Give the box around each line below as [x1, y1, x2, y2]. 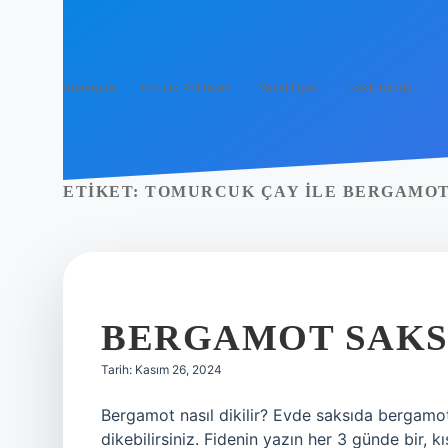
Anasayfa [63, 80, 116, 95]
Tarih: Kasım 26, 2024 [101, 362, 222, 377]
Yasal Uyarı [258, 80, 321, 95]
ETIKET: [63, 183, 145, 200]
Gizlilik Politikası [141, 80, 233, 95]
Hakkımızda [346, 80, 413, 95]
